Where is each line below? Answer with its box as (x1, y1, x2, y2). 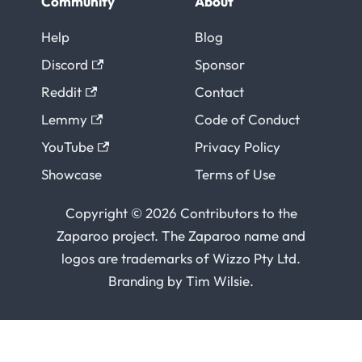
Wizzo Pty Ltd (213, 250, 297, 267)
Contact (195, 83, 244, 100)
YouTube (41, 138, 94, 155)
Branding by (108, 272, 186, 289)
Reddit (41, 83, 82, 100)
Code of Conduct (195, 111, 300, 128)
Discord (41, 56, 88, 73)
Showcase (41, 166, 102, 183)
